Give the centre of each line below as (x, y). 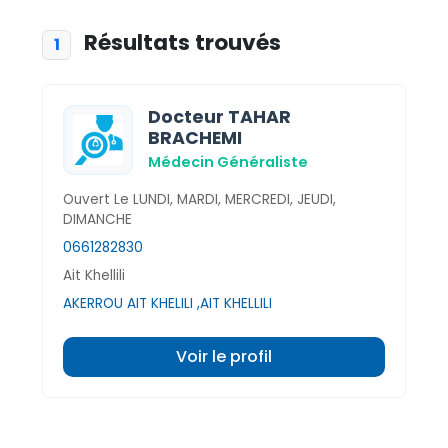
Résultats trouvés (180, 42)
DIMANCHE (97, 219)
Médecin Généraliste (228, 161)
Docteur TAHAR (219, 116)
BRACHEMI (195, 137)
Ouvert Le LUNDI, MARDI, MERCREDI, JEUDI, (199, 199)
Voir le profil (224, 356)
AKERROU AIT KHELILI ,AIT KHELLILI (167, 303)
